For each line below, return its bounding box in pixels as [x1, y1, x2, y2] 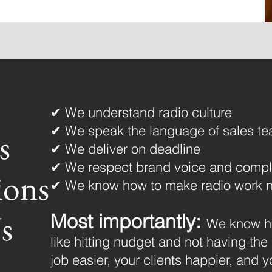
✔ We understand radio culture [50, 104, 232, 121]
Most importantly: [50, 209, 206, 233]
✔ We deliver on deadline [50, 140, 200, 157]
